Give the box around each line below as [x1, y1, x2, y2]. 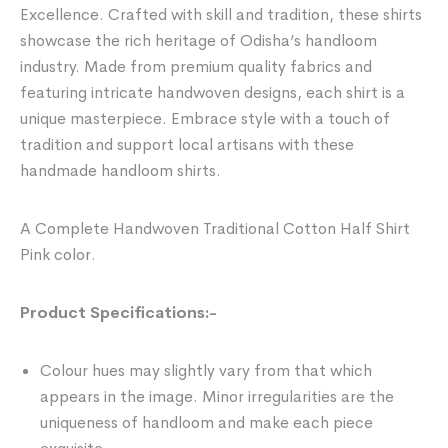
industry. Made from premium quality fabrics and [20, 55, 373, 77]
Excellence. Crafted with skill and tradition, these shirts [20, 3, 423, 25]
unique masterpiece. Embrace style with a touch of [20, 107, 391, 129]
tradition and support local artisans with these [20, 133, 355, 155]
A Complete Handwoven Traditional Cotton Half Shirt [20, 217, 411, 239]
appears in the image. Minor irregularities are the [40, 385, 395, 407]
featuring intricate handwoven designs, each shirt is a [20, 81, 406, 103]
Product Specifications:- [20, 301, 218, 323]
